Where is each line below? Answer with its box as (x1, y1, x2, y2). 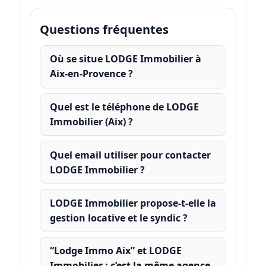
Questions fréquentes (39, 21, 169, 38)
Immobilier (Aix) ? (49, 115, 133, 129)
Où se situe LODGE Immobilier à (49, 52, 201, 66)
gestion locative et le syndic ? (49, 211, 188, 224)
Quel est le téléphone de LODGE (49, 100, 199, 114)
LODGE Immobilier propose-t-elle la (49, 196, 216, 210)
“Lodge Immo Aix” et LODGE (49, 244, 182, 258)
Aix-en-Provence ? (49, 67, 133, 81)
